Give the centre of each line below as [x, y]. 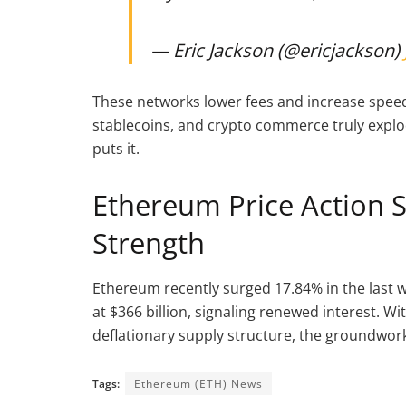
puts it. [116, 149]
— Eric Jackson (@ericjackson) [277, 51]
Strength [149, 243]
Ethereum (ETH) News [198, 383]
